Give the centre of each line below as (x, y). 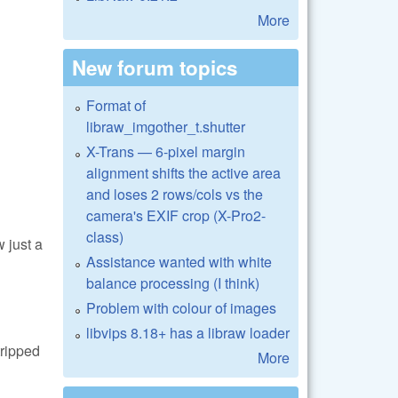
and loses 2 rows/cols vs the (175, 194)
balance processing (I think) (173, 283)
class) (105, 236)
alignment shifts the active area (183, 172)
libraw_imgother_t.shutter (166, 126)
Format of (116, 105)
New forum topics (155, 67)
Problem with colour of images (181, 307)
